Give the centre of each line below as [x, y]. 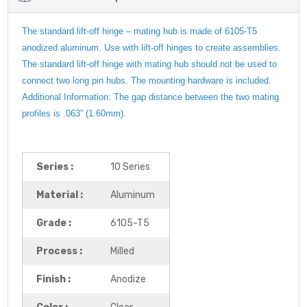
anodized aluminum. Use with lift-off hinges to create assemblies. [151, 47]
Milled [122, 251]
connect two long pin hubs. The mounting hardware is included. [147, 80]
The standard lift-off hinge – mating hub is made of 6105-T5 [139, 31]
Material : [60, 195]
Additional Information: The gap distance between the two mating [150, 97]
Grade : [54, 223]
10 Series [130, 167]
